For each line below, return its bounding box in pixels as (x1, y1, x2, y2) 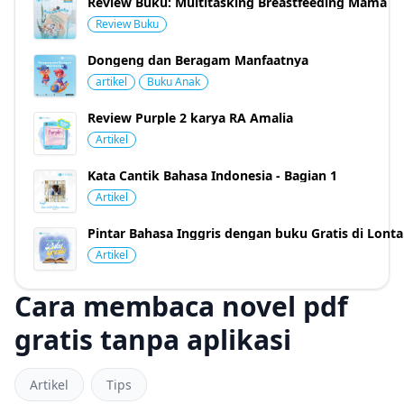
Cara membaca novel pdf (14, 288, 348, 325)
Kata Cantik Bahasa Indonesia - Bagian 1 (87, 167, 337, 184)
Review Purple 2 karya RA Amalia (87, 109, 293, 126)
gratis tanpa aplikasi (14, 321, 291, 358)
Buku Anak (147, 74, 200, 89)
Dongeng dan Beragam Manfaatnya (87, 51, 308, 69)
